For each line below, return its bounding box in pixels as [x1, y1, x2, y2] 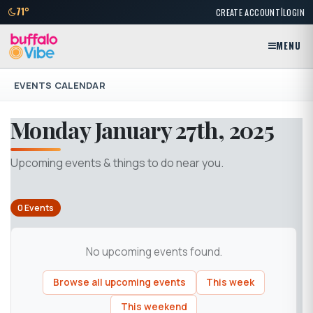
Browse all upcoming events [52, 276, 186, 289]
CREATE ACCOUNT [215, 5, 281, 19]
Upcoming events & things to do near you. [10, 154, 224, 170]
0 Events [17, 202, 54, 214]
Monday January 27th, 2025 [10, 115, 274, 145]
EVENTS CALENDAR [14, 78, 105, 92]
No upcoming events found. [85, 245, 222, 260]
